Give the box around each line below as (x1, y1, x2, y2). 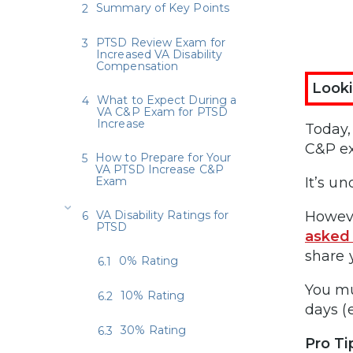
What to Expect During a (97, 93, 237, 107)
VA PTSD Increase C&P (95, 162, 224, 176)
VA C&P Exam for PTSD (97, 105, 228, 119)
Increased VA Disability (96, 47, 223, 61)
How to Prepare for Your (95, 150, 232, 165)
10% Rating (121, 288, 185, 303)
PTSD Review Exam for (96, 35, 225, 50)
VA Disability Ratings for (96, 208, 229, 222)
